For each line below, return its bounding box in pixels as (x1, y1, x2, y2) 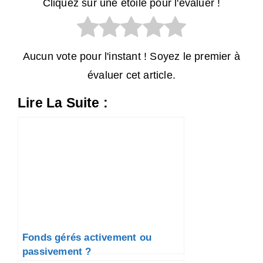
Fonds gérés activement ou (22, 231, 151, 244)
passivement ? (22, 245, 92, 258)
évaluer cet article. (87, 69, 176, 82)
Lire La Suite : (18, 96, 108, 111)
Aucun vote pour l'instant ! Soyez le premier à (22, 50, 241, 63)
